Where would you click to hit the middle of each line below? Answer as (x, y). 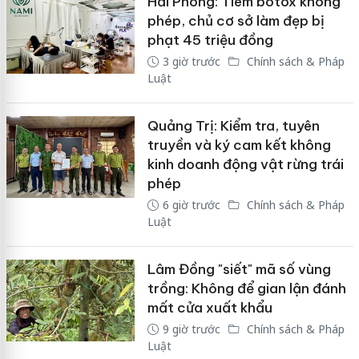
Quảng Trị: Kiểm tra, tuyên (233, 125)
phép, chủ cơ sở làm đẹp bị (236, 20)
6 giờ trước (191, 204)
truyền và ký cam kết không (239, 145)
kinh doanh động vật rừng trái (245, 164)
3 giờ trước (191, 61)
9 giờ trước (191, 329)
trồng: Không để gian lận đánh (246, 288)
